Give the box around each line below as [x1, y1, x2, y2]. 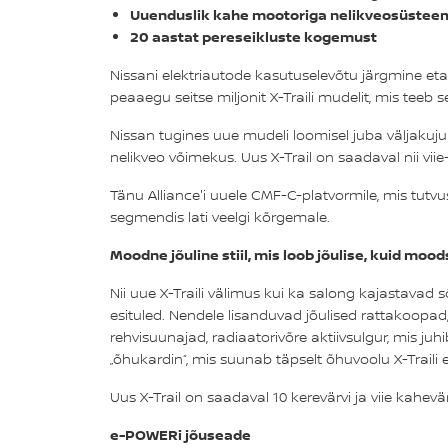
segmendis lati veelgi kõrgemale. [109, 206, 330, 227]
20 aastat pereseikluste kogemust [129, 26, 377, 46]
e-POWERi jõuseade [109, 424, 251, 444]
